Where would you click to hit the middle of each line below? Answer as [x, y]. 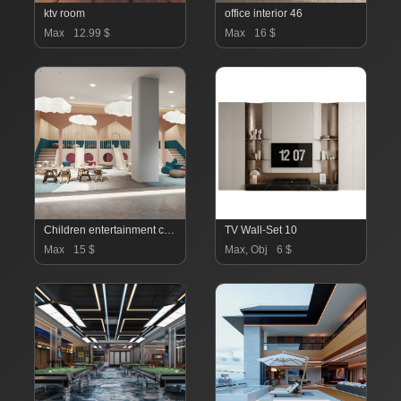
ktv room [64, 13]
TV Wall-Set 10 [261, 230]
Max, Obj [246, 249]
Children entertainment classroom [169, 230]
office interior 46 [264, 13]
